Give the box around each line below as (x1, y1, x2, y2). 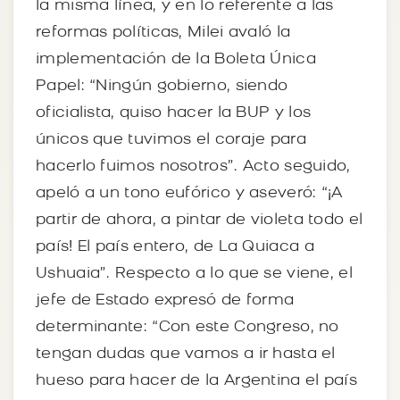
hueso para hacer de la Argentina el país (36, 372, 357, 388)
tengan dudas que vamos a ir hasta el (36, 346, 336, 362)
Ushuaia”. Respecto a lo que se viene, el (36, 265, 353, 281)
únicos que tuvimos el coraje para (36, 131, 306, 147)
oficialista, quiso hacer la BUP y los (36, 104, 312, 121)
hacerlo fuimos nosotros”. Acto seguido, (36, 158, 351, 174)
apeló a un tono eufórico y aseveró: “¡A (36, 185, 343, 201)
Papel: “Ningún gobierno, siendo (36, 78, 288, 94)
